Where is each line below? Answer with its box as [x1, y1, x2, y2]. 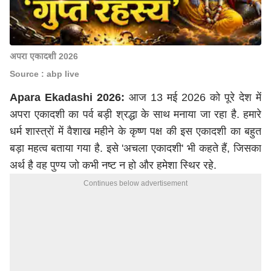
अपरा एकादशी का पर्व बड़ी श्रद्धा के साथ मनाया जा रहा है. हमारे [10, 108, 261, 120]
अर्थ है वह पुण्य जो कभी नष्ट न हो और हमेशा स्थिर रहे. [10, 159, 220, 171]
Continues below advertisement [83, 179, 188, 188]
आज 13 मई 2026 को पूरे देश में [125, 91, 261, 103]
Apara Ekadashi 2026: [10, 91, 125, 103]
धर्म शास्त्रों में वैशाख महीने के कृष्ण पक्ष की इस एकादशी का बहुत [10, 125, 261, 137]
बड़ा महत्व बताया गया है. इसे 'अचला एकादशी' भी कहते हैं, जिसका [10, 142, 261, 154]
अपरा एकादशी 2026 [10, 51, 78, 61]
